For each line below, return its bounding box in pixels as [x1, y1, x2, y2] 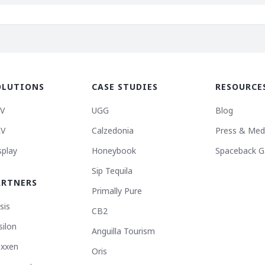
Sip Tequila [92, 165, 132, 177]
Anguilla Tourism [92, 225, 155, 237]
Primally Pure [92, 185, 142, 197]
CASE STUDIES [92, 81, 158, 93]
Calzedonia [92, 125, 134, 137]
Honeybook [92, 145, 136, 157]
